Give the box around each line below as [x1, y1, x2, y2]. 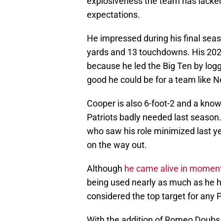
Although [87, 163, 124, 174]
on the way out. [87, 140, 147, 150]
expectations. [87, 9, 140, 20]
